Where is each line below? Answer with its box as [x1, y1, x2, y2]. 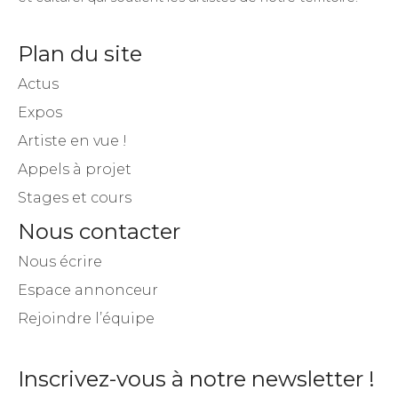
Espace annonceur [18, 282, 158, 299]
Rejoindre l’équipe [18, 310, 155, 328]
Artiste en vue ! [18, 132, 127, 150]
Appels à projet [18, 161, 131, 179]
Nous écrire [18, 253, 102, 271]
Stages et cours [18, 189, 131, 207]
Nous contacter [18, 219, 180, 245]
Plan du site [18, 41, 142, 68]
